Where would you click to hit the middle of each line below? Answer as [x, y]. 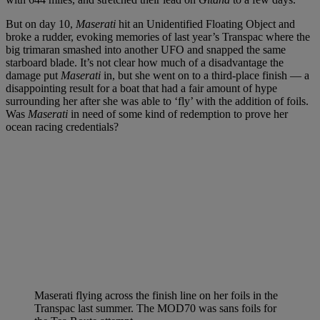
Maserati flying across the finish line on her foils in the [156, 296]
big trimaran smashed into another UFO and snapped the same [146, 50]
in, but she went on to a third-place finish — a [205, 76]
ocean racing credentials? [62, 127]
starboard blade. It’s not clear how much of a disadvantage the [145, 63]
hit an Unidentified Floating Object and [205, 24]
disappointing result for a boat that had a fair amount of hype [141, 89]
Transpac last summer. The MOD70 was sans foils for [155, 309]
